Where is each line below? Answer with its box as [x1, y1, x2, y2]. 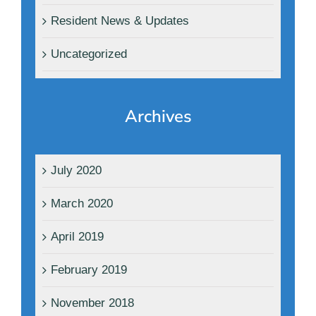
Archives [124, 105, 192, 128]
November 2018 [51, 296, 134, 310]
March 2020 [51, 197, 113, 211]
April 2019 [51, 230, 104, 244]
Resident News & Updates [51, 14, 189, 28]
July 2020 [51, 164, 102, 178]
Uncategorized [51, 47, 127, 61]
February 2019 [51, 263, 127, 277]
